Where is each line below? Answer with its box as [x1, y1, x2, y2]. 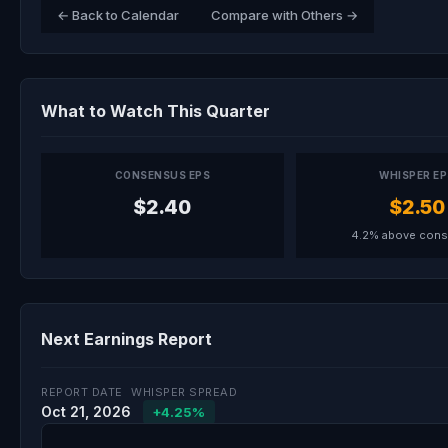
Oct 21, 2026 [41, 403, 131, 420]
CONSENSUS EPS [114, 169, 211, 181]
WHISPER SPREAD [131, 385, 237, 399]
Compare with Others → [211, 7, 358, 23]
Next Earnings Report [41, 329, 212, 349]
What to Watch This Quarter [41, 101, 270, 121]
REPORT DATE [41, 385, 123, 399]
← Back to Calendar [57, 7, 179, 23]
